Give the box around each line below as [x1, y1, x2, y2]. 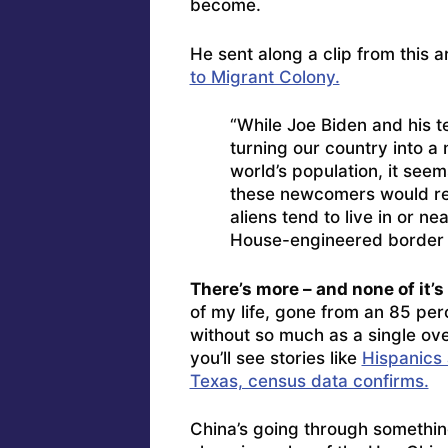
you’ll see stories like [189, 347, 362, 368]
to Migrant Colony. [189, 66, 340, 87]
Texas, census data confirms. [189, 370, 429, 391]
